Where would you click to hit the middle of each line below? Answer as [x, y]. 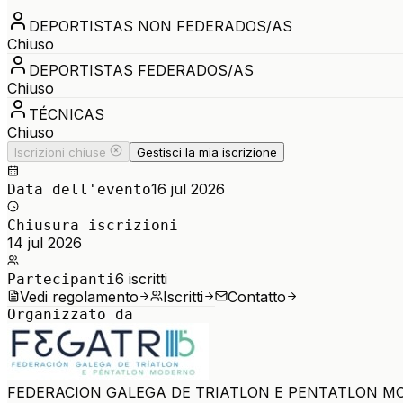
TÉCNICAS [67, 114]
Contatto [257, 296]
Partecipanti [61, 279]
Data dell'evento [79, 189]
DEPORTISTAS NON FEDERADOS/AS [161, 26]
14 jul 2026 [45, 242]
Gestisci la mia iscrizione [207, 152]
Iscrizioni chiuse [60, 152]
